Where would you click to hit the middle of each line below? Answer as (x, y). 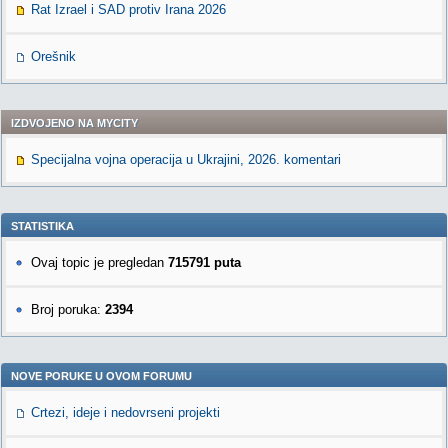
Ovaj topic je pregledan (99, 262)
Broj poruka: (68, 309)
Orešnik (53, 56)
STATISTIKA (42, 226)
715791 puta (204, 262)
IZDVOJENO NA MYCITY (74, 123)
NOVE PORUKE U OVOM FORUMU (101, 376)
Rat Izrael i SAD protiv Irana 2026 (128, 9)
